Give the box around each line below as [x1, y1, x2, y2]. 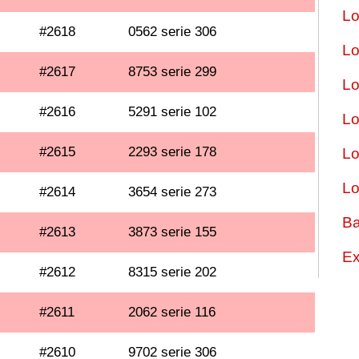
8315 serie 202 [128, 264, 217, 280]
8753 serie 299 [128, 64, 217, 79]
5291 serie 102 [128, 104, 217, 119]
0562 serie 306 [128, 24, 217, 39]
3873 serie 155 [128, 224, 217, 240]
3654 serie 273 [128, 184, 217, 200]
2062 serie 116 [128, 305, 216, 320]
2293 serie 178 [128, 144, 217, 159]
